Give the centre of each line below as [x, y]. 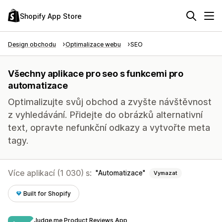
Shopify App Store [51, 16]
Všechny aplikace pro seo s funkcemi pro [96, 74]
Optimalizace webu [93, 44]
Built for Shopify [47, 194]
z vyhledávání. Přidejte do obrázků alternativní [105, 115]
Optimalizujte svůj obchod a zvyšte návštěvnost [110, 102]
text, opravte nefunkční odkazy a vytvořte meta [109, 128]
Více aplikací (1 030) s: [50, 173]
